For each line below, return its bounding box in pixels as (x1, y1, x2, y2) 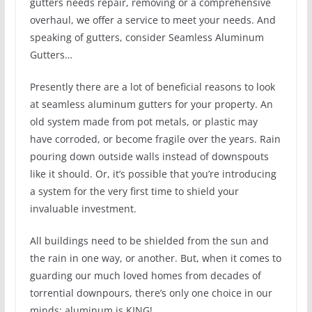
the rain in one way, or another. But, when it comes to (29, 251, 281, 265)
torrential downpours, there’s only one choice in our (29, 286, 272, 300)
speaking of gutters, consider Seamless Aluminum (29, 31, 264, 45)
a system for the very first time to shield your (29, 185, 239, 198)
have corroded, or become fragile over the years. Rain (29, 132, 281, 146)
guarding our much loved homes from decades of (29, 269, 261, 283)
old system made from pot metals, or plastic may (29, 115, 258, 129)
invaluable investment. (29, 202, 136, 216)
